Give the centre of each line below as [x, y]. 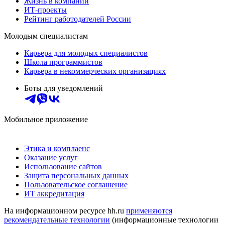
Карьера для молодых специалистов [86, 53]
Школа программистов [63, 62]
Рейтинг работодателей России [78, 19]
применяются [149, 211]
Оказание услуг [51, 158]
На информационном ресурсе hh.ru [65, 211]
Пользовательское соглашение [76, 185]
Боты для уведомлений [64, 88]
